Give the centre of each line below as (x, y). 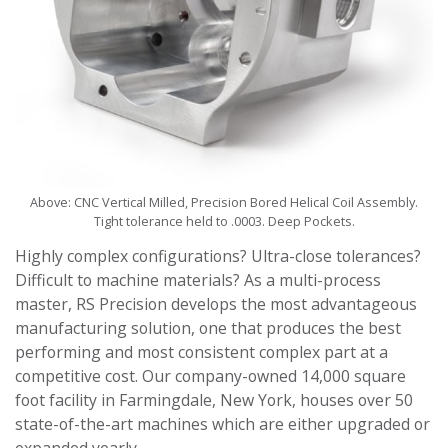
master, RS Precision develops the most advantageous (216, 304)
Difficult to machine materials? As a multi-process (198, 280)
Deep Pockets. (309, 220)
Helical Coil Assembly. (352, 201)
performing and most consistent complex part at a (201, 352)
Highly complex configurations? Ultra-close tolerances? (218, 256)
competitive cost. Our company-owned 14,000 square (210, 376)
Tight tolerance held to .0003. (179, 220)
